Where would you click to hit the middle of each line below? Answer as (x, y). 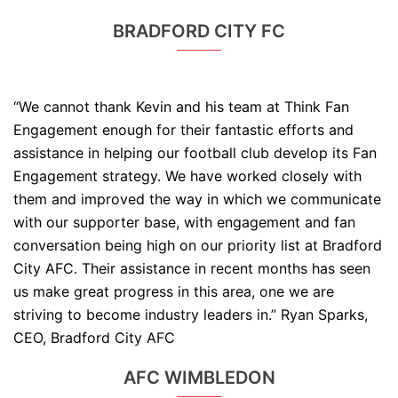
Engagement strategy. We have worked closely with (187, 176)
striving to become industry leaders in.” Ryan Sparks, (191, 315)
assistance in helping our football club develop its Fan (195, 153)
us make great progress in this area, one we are (174, 292)
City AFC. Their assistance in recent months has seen (192, 269)
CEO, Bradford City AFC (94, 338)
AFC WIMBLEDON (199, 378)
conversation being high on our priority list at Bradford (198, 246)
